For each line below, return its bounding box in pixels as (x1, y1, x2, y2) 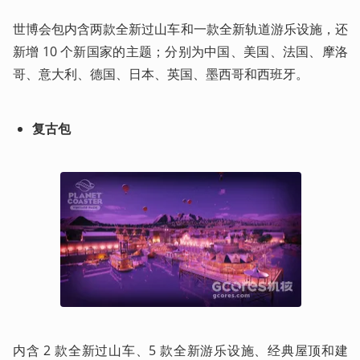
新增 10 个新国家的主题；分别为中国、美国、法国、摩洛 (13, 42, 348, 60)
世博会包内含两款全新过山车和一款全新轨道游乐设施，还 (13, 19, 348, 38)
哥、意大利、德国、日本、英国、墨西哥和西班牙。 (13, 64, 309, 83)
